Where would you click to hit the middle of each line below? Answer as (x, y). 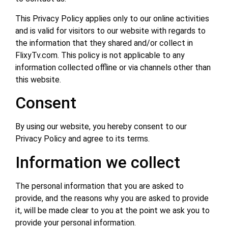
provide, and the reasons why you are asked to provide (112, 198)
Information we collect (98, 162)
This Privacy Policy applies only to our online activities (112, 18)
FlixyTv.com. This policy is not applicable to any (100, 55)
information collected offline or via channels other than (113, 67)
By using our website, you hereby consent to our (101, 127)
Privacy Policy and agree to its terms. (82, 139)
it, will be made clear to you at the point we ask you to (112, 210)
